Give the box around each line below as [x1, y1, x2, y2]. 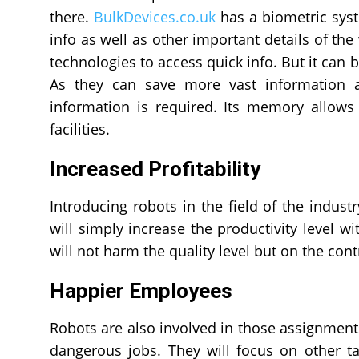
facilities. [50, 119, 110, 139]
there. [50, 7, 95, 26]
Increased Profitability [50, 157, 265, 181]
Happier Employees [50, 279, 232, 303]
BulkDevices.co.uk [94, 7, 216, 26]
